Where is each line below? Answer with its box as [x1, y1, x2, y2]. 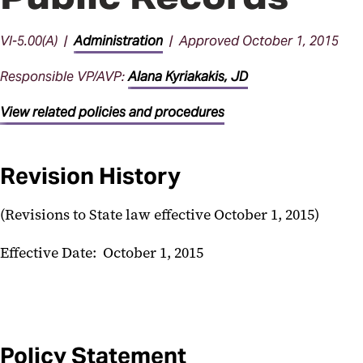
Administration [74, 32, 163, 49]
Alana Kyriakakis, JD [128, 68, 248, 85]
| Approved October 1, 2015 [163, 32, 339, 49]
